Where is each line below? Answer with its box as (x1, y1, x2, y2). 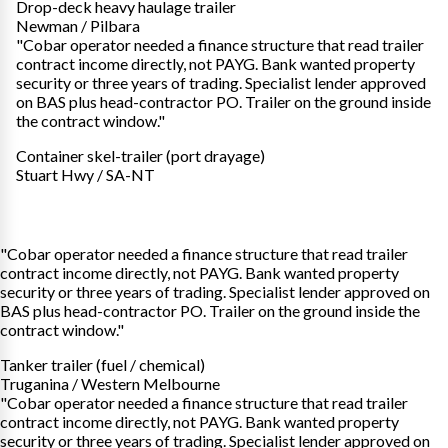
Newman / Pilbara (16, 15, 140, 35)
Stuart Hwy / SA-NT (16, 164, 155, 184)
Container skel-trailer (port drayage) (16, 145, 265, 165)
